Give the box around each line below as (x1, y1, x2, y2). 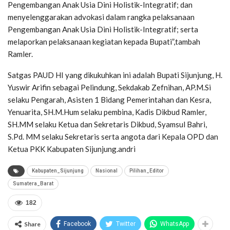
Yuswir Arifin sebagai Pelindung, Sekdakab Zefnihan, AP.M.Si (8, 83, 211, 92)
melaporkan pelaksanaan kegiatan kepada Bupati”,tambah (8, 37, 200, 47)
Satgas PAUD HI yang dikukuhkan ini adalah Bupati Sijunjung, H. (8, 70, 222, 80)
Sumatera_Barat (13, 181, 53, 187)
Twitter (116, 220, 136, 228)
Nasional (95, 168, 118, 174)
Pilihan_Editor (129, 168, 164, 174)
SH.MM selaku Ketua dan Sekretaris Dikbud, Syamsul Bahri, (8, 120, 207, 129)
